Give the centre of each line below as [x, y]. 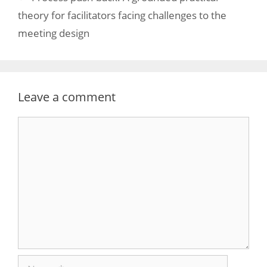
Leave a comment [67, 97]
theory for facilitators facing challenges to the [122, 15]
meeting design [54, 33]
